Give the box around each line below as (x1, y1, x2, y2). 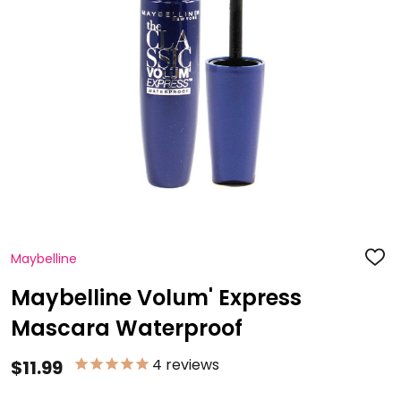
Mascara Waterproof (11, 313, 243, 343)
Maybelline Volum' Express (11, 283, 302, 312)
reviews (162, 354, 219, 375)
